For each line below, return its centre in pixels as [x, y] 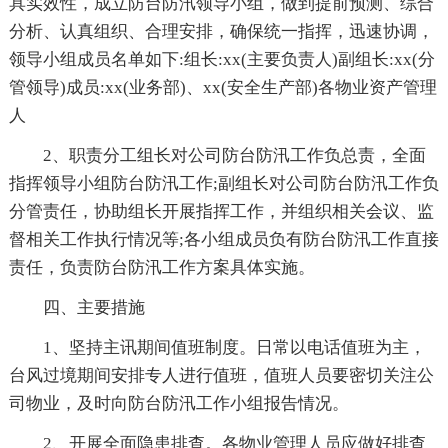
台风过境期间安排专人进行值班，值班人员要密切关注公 [221, 376]
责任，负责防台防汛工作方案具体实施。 [161, 268]
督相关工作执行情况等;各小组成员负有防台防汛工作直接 [223, 240]
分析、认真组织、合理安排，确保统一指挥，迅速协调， [221, 32]
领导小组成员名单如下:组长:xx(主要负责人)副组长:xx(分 [221, 60]
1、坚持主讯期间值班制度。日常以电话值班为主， [234, 348]
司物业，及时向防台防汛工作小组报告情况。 [178, 404]
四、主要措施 [93, 308]
